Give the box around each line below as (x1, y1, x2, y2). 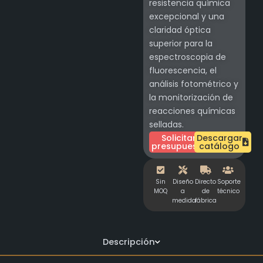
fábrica (194, 195, 217, 205)
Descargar (196, 132, 242, 144)
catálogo (199, 140, 240, 152)
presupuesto (151, 140, 207, 152)
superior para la (149, 38, 213, 50)
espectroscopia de (149, 51, 226, 63)
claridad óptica (149, 24, 211, 36)
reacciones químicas (149, 105, 235, 117)
